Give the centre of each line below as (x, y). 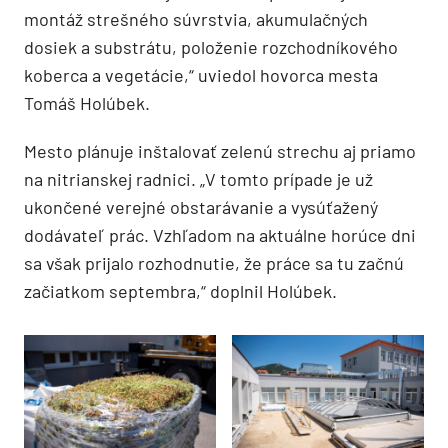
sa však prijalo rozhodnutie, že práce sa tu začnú (214, 262)
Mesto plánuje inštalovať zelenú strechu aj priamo (220, 150)
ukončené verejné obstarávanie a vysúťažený (201, 206)
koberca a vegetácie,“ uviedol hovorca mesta (201, 74)
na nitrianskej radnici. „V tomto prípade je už (198, 178)
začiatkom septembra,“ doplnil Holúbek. (180, 290)
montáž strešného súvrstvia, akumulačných (196, 18)
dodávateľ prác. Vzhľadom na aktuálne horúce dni (220, 234)
